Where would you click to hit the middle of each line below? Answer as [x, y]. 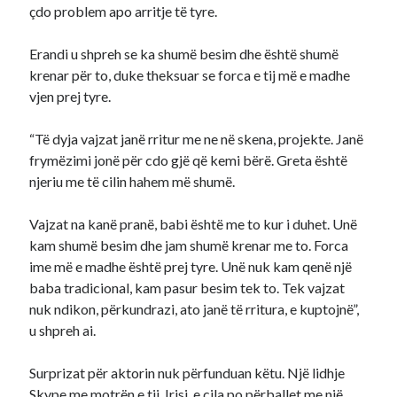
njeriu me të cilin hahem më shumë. [132, 181]
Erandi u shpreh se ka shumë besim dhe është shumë [184, 54]
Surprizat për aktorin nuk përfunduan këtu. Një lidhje [187, 373]
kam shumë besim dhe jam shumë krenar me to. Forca [189, 245]
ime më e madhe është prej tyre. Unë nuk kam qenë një [191, 266]
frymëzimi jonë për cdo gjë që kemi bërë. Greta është [189, 160]
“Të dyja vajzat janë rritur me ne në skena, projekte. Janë [197, 139]
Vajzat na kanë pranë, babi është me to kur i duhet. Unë [194, 224]
